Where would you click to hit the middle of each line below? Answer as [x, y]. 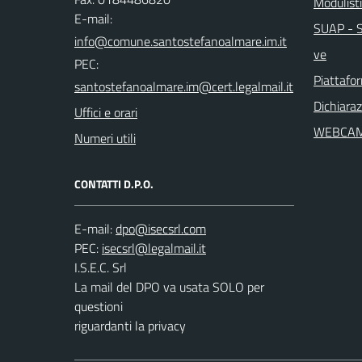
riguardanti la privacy [130, 326]
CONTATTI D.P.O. [114, 184]
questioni [99, 306]
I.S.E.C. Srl [101, 267]
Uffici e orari [106, 112]
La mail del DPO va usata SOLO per [169, 287]
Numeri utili [105, 138]
